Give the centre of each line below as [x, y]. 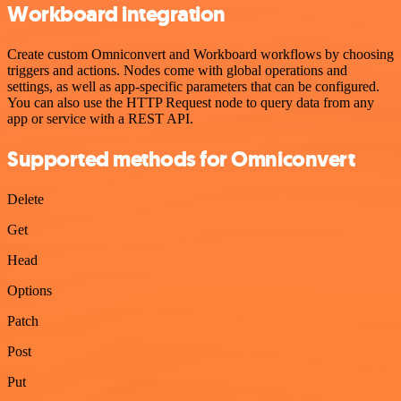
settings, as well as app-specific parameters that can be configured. [193, 87]
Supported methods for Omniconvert [181, 159]
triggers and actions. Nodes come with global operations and [177, 71]
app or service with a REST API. [100, 119]
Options [30, 290]
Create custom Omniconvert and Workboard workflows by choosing [200, 55]
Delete [26, 199]
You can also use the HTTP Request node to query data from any [191, 103]
